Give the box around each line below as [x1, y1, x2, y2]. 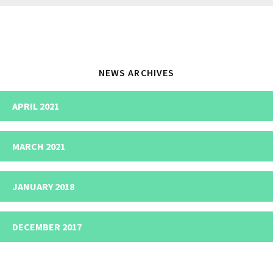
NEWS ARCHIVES [98, 66, 175, 79]
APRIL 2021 [12, 100, 59, 112]
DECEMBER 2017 [12, 221, 82, 233]
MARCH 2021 [12, 140, 65, 152]
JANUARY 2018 [12, 180, 74, 193]
